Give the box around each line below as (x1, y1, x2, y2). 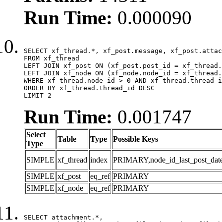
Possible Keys (113, 134, 158, 143)
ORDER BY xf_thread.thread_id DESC (24, 84, 155, 92)
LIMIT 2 (24, 91, 52, 99)
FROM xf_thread (24, 54, 79, 62)
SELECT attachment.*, (24, 213, 103, 221)
